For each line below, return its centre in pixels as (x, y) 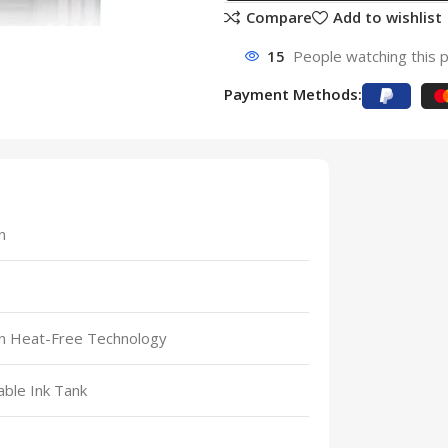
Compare (278, 17)
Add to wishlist (387, 17)
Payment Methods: (293, 94)
